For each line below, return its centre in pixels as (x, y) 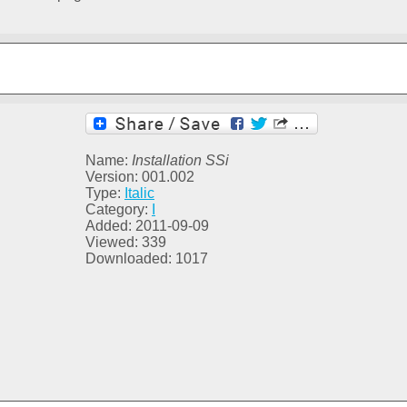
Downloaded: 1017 (147, 259)
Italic (139, 194)
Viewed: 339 (126, 243)
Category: (119, 210)
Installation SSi (180, 161)
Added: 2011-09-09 (147, 226)
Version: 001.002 (140, 177)
